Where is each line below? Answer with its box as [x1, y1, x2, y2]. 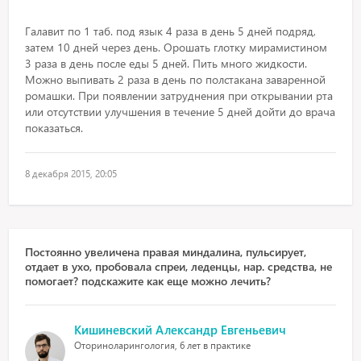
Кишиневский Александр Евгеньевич [74, 322, 287, 338]
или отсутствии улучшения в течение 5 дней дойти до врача [25, 104, 336, 119]
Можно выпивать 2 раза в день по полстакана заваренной [25, 72, 326, 87]
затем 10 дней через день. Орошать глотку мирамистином [25, 39, 328, 55]
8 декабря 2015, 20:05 [25, 168, 118, 180]
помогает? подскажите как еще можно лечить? [25, 273, 272, 288]
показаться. [25, 120, 84, 135]
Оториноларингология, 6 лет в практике [74, 339, 251, 351]
